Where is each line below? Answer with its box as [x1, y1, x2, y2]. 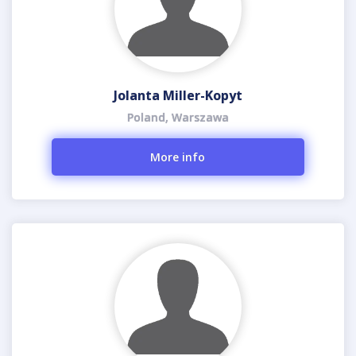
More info [150, 149, 206, 164]
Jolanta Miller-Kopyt [114, 87, 242, 104]
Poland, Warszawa [127, 110, 229, 125]
